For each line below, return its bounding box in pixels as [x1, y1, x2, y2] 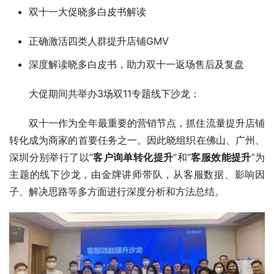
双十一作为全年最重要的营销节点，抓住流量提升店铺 [29, 117, 265, 130]
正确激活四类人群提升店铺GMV [29, 35, 169, 48]
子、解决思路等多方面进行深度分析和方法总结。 [9, 185, 224, 198]
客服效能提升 [191, 151, 251, 164]
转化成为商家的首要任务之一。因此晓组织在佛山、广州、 [9, 134, 265, 147]
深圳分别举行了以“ [9, 151, 93, 164]
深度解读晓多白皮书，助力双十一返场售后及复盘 [29, 58, 244, 71]
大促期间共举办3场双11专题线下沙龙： [29, 87, 200, 100]
